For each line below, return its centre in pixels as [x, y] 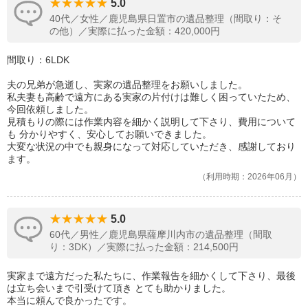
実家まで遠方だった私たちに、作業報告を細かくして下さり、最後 [151, 276]
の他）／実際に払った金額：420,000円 [135, 31]
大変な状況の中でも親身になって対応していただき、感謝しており [151, 147]
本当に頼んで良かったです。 [69, 301]
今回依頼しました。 [50, 110]
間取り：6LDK [38, 60]
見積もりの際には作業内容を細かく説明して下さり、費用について [151, 122]
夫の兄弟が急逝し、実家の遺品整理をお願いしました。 [127, 85]
